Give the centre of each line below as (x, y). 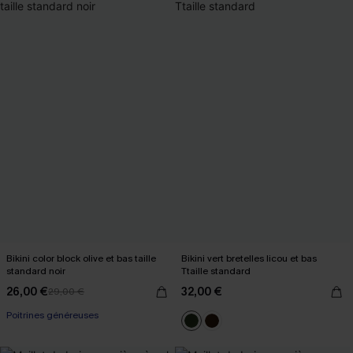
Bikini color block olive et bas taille (81, 258)
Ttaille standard (216, 271)
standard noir (36, 271)
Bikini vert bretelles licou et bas (249, 258)
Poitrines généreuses (52, 315)
